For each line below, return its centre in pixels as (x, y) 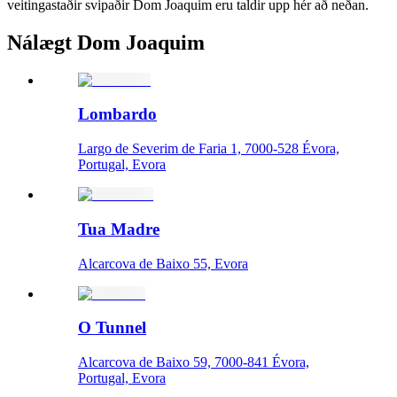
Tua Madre (119, 229)
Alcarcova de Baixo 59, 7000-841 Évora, (194, 362)
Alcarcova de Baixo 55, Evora (163, 263)
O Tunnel (112, 328)
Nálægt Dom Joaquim (106, 42)
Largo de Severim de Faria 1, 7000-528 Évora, (209, 149)
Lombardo (117, 114)
